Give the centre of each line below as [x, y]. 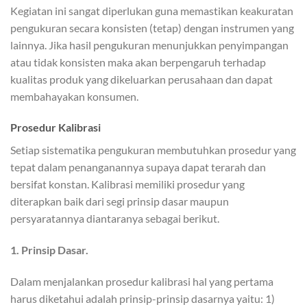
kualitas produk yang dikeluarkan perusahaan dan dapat [142, 79]
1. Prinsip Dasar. [49, 250]
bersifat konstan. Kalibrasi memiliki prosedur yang [127, 184]
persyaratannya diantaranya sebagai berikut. [115, 219]
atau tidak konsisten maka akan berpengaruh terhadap [138, 62]
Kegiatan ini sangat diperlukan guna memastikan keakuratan [152, 10]
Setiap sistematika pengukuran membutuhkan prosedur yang [153, 150]
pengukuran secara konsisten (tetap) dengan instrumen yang [152, 27]
